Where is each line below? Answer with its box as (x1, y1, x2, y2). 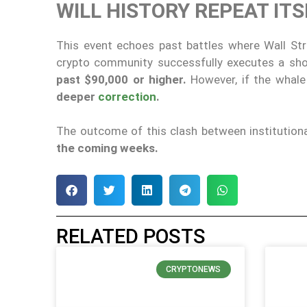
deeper (56, 89, 98, 103)
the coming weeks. (56, 141, 158, 156)
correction (98, 89, 156, 103)
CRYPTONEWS (166, 265, 221, 275)
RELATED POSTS (56, 224, 206, 248)
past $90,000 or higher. (56, 72, 187, 86)
